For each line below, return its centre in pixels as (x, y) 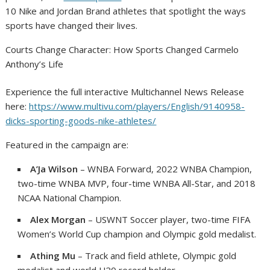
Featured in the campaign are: (67, 145)
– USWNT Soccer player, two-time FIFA (168, 220)
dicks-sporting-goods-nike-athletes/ (81, 121)
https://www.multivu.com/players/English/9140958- (137, 106)
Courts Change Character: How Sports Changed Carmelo (122, 49)
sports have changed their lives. (72, 25)
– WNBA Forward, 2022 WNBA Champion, (165, 169)
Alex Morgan (58, 220)
